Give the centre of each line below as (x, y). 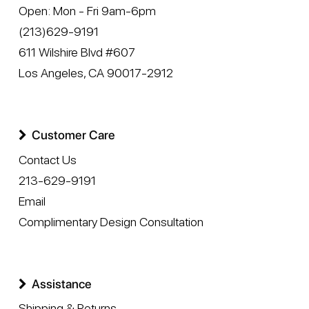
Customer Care (73, 135)
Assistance (61, 283)
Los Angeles (51, 73)
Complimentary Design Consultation (111, 221)
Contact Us (47, 159)
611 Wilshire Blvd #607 (77, 52)
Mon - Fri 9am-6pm (104, 11)
